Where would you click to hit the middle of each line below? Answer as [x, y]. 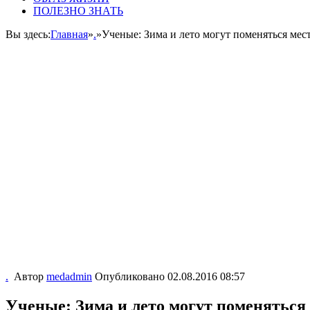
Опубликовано [131, 276]
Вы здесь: [28, 34]
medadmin [69, 276]
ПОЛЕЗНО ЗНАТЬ [78, 11]
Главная [69, 34]
